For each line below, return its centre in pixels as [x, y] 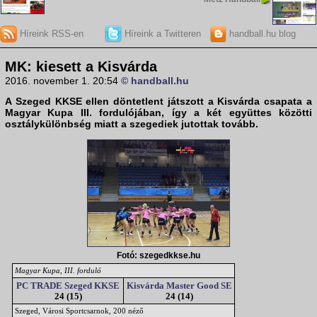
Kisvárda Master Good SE [179, 286]
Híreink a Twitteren [161, 33]
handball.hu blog [261, 33]
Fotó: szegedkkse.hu [158, 255]
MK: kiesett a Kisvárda [81, 67]
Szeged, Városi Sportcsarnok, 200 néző [79, 311]
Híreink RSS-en [50, 33]
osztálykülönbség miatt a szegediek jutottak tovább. [132, 124]
